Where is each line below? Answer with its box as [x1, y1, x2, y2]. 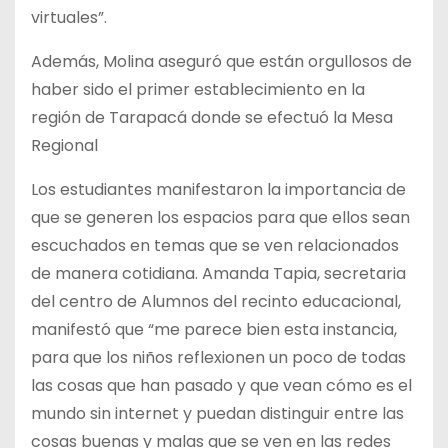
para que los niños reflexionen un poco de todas [31, 346, 406, 370]
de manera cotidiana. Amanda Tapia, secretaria [31, 262, 406, 286]
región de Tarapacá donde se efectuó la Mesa [31, 106, 393, 130]
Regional [31, 134, 98, 158]
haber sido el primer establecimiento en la [31, 78, 365, 102]
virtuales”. [31, 6, 107, 30]
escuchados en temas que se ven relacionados [31, 234, 399, 258]
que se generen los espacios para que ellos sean [31, 206, 410, 230]
